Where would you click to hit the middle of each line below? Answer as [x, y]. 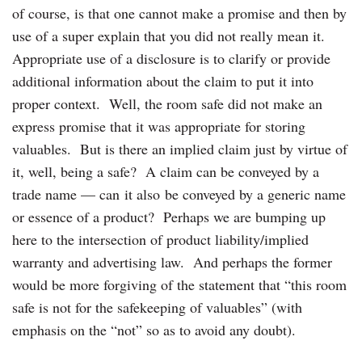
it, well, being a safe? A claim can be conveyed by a [166, 171]
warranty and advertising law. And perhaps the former [172, 261]
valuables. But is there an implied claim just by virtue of [180, 148]
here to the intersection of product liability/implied [160, 239]
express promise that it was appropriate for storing [159, 126]
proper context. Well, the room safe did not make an [167, 103]
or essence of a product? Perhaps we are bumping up [169, 216]
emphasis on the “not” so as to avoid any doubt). [154, 329]
